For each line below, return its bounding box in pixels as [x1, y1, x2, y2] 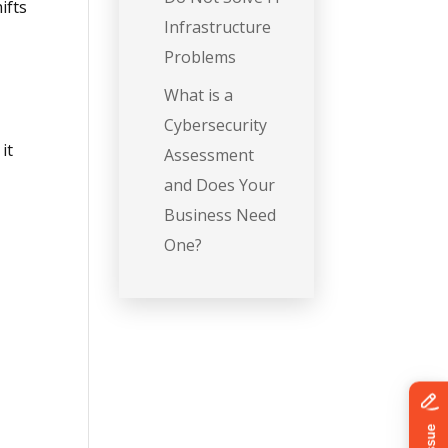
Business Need [164, 204, 277, 227]
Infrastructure [164, 16, 272, 39]
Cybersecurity [164, 114, 268, 137]
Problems [164, 46, 237, 69]
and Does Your [164, 174, 276, 197]
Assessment [164, 144, 255, 167]
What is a [164, 84, 234, 107]
